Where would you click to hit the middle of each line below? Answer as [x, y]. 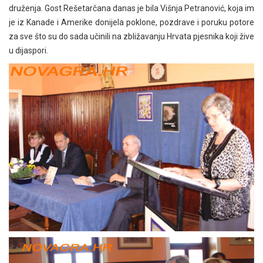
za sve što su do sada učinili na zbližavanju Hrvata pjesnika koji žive [131, 36]
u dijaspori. [28, 50]
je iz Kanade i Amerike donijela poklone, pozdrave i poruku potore [131, 22]
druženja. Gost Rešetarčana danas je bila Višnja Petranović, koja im [131, 8]
